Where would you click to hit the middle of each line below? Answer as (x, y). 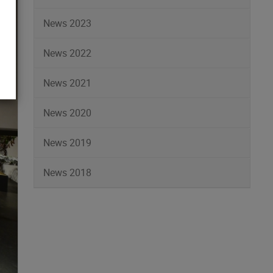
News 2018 (68, 172)
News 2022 (68, 53)
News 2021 (68, 83)
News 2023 (68, 23)
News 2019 (68, 143)
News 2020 (68, 113)
